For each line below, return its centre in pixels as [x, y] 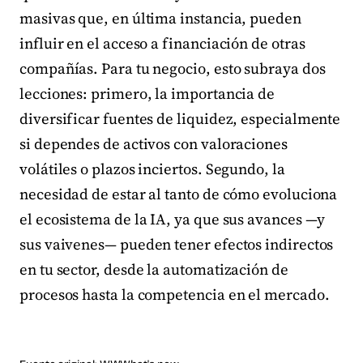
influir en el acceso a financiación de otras [162, 44]
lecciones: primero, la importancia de [147, 94]
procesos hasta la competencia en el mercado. [175, 295]
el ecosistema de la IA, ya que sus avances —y [173, 220]
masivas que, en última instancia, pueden [160, 19]
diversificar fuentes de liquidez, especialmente [180, 119]
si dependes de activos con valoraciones [154, 144]
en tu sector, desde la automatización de [154, 270]
